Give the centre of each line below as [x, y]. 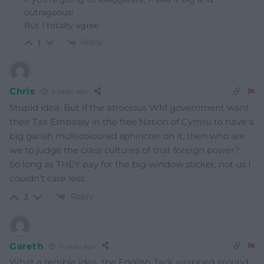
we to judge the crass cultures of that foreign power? [125, 150]
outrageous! [49, 13]
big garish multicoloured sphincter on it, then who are [127, 136]
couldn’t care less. [48, 178]
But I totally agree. [62, 26]
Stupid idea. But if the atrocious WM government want [129, 107]
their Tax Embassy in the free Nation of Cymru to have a [132, 121]
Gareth [27, 246]
